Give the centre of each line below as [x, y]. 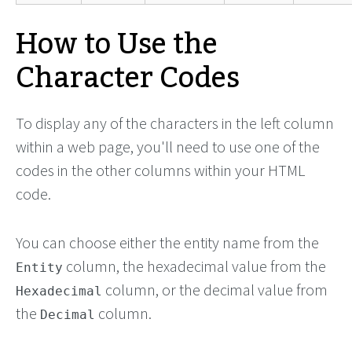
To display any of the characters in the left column [175, 123]
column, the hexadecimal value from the [194, 266]
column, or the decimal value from [215, 290]
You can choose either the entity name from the [167, 242]
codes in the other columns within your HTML [160, 170]
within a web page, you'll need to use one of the [168, 147]
